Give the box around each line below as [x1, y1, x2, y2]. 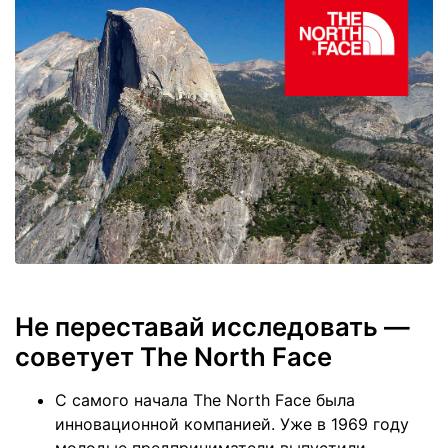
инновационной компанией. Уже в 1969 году [55, 414, 409, 435]
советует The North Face [15, 341, 332, 373]
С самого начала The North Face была [55, 390, 355, 411]
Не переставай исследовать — [15, 311, 410, 343]
